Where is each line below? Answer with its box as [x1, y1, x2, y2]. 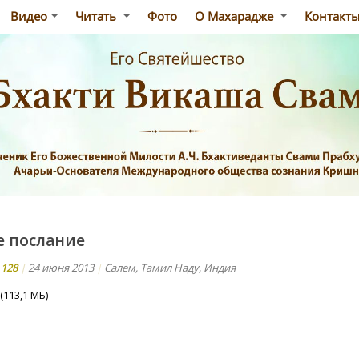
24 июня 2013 [28, 260, 94, 276]
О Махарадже [195, 8, 276, 24]
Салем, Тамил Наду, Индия [104, 260, 236, 276]
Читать [75, 8, 119, 24]
